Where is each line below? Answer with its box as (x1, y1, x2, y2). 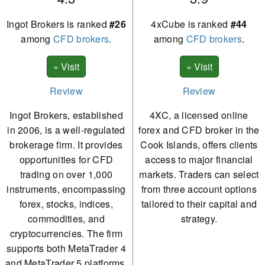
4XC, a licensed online (150, 108, 248, 122)
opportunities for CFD (19, 153, 114, 166)
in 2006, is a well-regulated (7, 123, 125, 137)
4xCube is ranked (151, 17, 231, 31)
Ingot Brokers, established (9, 108, 123, 122)
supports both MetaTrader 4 (7, 241, 126, 255)
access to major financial (145, 153, 253, 166)
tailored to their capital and (141, 197, 257, 211)
